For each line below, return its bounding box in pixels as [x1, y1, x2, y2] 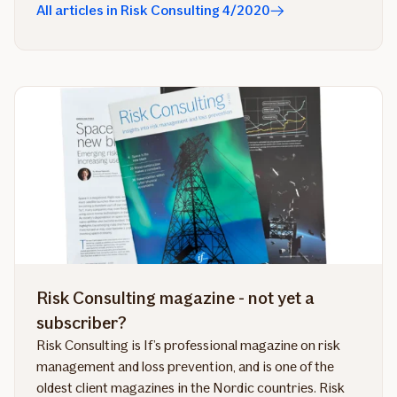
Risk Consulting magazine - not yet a [36, 286, 315, 308]
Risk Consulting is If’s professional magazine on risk [36, 336, 340, 354]
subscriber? [36, 311, 127, 333]
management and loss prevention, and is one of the [36, 357, 334, 375]
